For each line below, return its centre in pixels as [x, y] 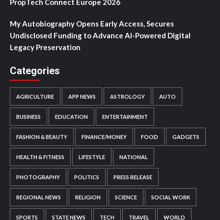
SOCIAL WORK [171, 197]
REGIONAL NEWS [39, 197]
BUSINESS [28, 117]
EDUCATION [71, 117]
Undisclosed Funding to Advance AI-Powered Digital [100, 36]
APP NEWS [82, 97]
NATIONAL [134, 157]
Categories [35, 71]
